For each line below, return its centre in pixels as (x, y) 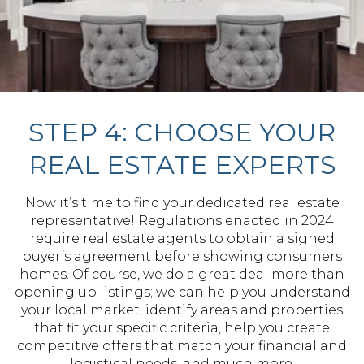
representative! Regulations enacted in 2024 (182, 221)
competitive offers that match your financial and (182, 346)
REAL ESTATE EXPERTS (182, 165)
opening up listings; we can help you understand (182, 292)
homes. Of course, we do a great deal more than (182, 274)
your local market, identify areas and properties (182, 310)
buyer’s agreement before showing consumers (182, 256)
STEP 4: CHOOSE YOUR (182, 132)
